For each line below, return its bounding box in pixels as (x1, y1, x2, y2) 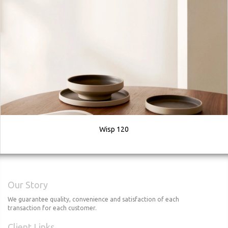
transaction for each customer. (8, 204, 97, 211)
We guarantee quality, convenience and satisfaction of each (8, 195, 179, 203)
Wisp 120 (99, 125, 129, 133)
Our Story (8, 179, 48, 190)
